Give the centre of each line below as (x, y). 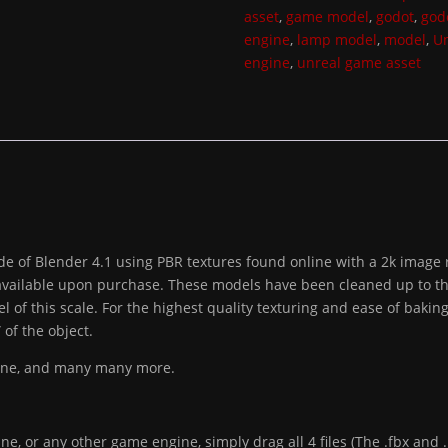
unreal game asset (359, 62)
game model (328, 16)
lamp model (337, 39)
